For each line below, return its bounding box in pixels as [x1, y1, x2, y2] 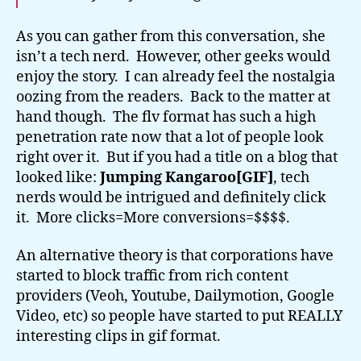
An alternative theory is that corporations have [16, 247, 334, 265]
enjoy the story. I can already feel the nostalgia [16, 67, 335, 86]
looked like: [16, 168, 100, 187]
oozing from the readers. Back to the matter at [16, 87, 330, 106]
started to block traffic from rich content [16, 267, 288, 285]
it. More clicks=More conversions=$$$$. [16, 208, 290, 227]
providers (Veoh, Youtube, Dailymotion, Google [16, 287, 334, 305]
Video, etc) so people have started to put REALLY [16, 307, 342, 326]
